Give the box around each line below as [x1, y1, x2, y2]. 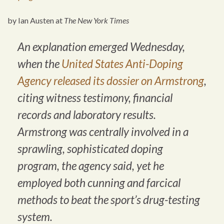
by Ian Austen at [7, 15, 64, 25]
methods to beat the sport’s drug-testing [17, 193, 200, 207]
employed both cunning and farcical [17, 176, 180, 190]
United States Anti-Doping [61, 57, 183, 71]
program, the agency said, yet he [17, 159, 164, 173]
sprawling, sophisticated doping [17, 142, 163, 156]
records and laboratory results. [17, 108, 156, 122]
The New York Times [64, 15, 129, 25]
